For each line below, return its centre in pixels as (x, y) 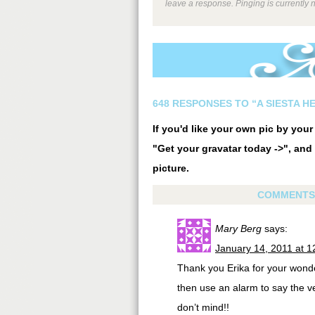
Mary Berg (238, 229)
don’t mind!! (203, 307)
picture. (171, 168)
